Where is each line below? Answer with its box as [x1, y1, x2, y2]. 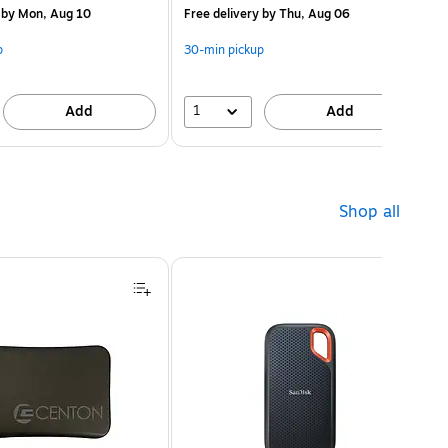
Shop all [339, 199, 400, 224]
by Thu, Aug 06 [258, 4, 350, 23]
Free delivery [183, 4, 259, 23]
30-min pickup [183, 40, 264, 59]
